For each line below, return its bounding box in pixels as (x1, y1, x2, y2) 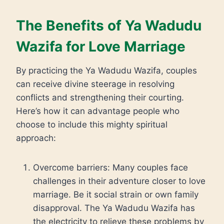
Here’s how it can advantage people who (16, 105, 179, 116)
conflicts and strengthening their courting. (16, 92, 184, 102)
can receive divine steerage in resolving (16, 78, 174, 89)
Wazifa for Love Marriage (16, 37, 185, 55)
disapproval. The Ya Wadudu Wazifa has (33, 202, 195, 213)
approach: (16, 132, 56, 143)
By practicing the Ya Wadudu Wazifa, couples (16, 65, 197, 75)
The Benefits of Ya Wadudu (16, 16, 201, 34)
